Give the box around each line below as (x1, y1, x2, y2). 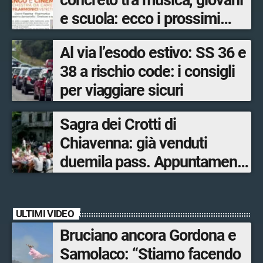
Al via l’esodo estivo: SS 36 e (60, 43, 246, 63)
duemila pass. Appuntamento (60, 153, 250, 172)
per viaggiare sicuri (60, 81, 184, 100)
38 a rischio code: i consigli (60, 62, 235, 82)
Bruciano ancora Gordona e (60, 226, 236, 245)
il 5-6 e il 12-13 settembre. (60, 171, 231, 191)
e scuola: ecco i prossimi (60, 9, 220, 29)
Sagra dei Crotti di (60, 115, 176, 134)
